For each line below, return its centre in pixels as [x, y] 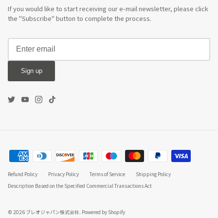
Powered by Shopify [103, 212]
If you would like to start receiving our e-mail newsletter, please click [108, 9]
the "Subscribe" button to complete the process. [80, 18]
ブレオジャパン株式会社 [53, 212]
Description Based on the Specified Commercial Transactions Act [80, 185]
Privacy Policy [64, 174]
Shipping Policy [153, 174]
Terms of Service [107, 174]
